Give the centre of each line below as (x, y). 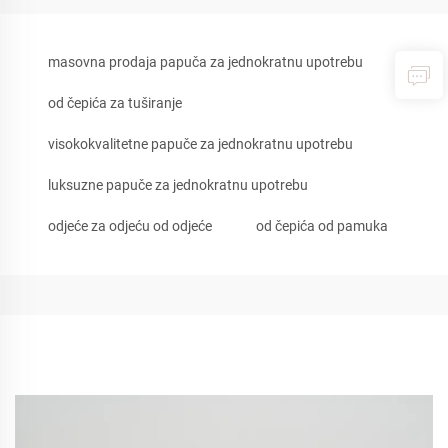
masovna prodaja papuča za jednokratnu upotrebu (205, 62)
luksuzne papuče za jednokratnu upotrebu (178, 185)
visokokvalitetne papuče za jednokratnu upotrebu (200, 144)
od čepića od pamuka (322, 226)
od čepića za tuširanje (115, 103)
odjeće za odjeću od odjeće (130, 226)
